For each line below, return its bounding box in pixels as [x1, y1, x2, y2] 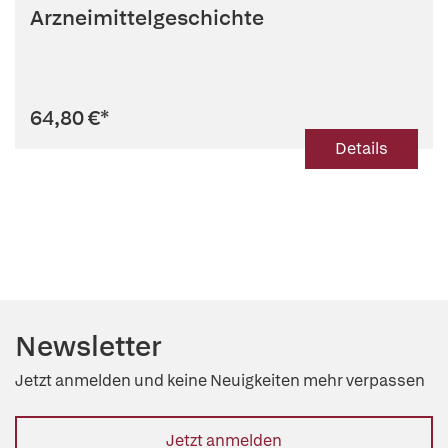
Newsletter [15, 328, 162, 364]
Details [335, 138, 388, 159]
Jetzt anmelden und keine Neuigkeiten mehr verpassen [15, 370, 425, 391]
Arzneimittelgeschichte [30, 4, 264, 31]
